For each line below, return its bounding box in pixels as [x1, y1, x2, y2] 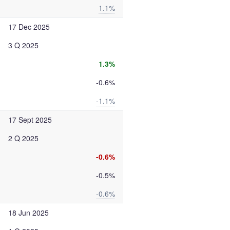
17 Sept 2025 [8, 114, 52, 125]
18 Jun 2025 [8, 207, 49, 218]
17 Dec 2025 [8, 22, 50, 32]
